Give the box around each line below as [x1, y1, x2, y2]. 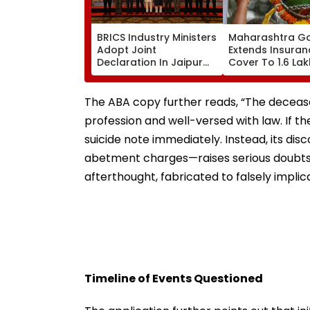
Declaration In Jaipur [97, 55, 203, 69]
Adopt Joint [97, 42, 156, 57]
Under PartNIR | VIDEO [97, 92, 205, 107]
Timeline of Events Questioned [84, 270, 263, 286]
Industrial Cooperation [97, 80, 212, 94]
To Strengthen [97, 67, 169, 82]
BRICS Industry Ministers [97, 30, 217, 44]
